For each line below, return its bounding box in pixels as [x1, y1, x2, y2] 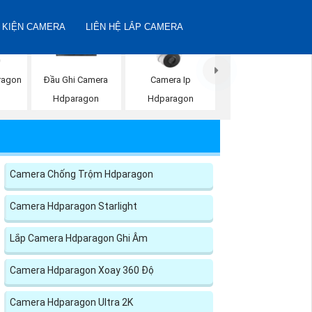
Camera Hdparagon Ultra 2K [10, 296, 133, 308]
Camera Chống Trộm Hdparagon [10, 168, 153, 180]
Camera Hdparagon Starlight [10, 200, 137, 212]
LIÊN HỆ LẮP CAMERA [86, 22, 184, 32]
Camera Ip [150, 75, 191, 86]
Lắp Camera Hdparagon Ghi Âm [10, 232, 148, 244]
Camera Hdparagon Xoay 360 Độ [10, 264, 154, 276]
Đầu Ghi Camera [44, 75, 109, 86]
